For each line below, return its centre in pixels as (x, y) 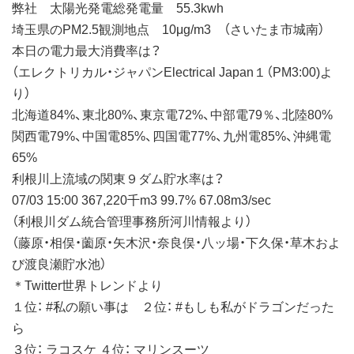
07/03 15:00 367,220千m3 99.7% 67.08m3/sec (141, 199)
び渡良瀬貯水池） (59, 263)
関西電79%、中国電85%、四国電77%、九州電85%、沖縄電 (171, 135)
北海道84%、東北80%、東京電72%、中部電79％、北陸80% (172, 113)
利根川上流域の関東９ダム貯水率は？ (118, 177)
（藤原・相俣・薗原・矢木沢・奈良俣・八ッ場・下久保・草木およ (176, 241)
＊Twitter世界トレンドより (87, 284)
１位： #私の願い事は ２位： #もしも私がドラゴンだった (173, 305)
